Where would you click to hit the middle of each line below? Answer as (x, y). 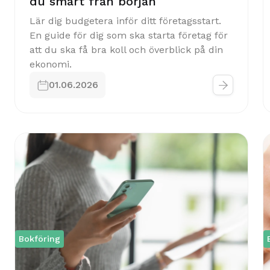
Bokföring (39, 238)
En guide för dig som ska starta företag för (129, 35)
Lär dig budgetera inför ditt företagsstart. (125, 21)
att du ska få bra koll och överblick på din (126, 50)
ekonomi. (51, 64)
